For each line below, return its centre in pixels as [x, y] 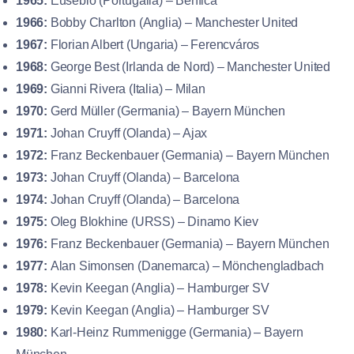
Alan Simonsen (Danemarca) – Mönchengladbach [186, 265]
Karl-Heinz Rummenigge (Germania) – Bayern [175, 332]
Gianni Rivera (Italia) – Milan [126, 88]
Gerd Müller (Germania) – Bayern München [166, 111]
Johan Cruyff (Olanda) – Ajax [128, 133]
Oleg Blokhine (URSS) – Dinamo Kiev [153, 221]
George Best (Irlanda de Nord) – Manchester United [189, 66]
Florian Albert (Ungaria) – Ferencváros [154, 44]
